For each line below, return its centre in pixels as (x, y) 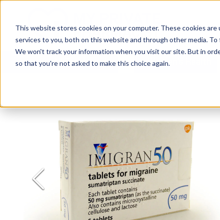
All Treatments (82, 62)
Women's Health (179, 62)
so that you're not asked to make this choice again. (92, 63)
